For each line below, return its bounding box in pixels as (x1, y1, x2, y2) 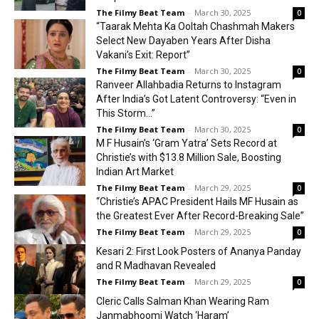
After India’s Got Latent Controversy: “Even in (96, 93, 296, 105)
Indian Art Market (96, 166, 174, 177)
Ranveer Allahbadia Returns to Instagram (96, 79, 281, 90)
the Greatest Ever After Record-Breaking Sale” (96, 210, 304, 221)
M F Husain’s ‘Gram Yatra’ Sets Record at (96, 137, 277, 149)
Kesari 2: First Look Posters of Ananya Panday (96, 246, 301, 257)
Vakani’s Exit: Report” (96, 49, 190, 61)
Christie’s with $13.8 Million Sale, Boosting (96, 152, 281, 163)
